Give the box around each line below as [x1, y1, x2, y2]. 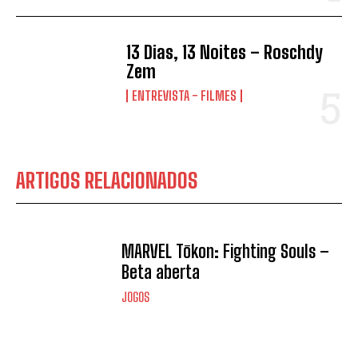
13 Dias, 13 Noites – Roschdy [126, 42, 324, 64]
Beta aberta [121, 261, 201, 284]
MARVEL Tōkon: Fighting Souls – [121, 241, 330, 263]
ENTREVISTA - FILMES [132, 88, 237, 104]
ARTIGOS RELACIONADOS [16, 168, 197, 194]
